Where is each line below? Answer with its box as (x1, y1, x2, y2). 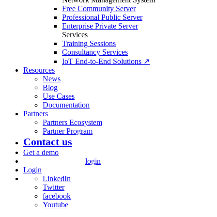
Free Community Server (62, 4, 136, 13)
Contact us (23, 136, 72, 148)
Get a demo (23, 148, 59, 156)
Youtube (43, 201, 68, 209)
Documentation (43, 101, 90, 109)
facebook (43, 192, 71, 200)
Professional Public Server (62, 13, 142, 21)
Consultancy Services (62, 48, 128, 56)
